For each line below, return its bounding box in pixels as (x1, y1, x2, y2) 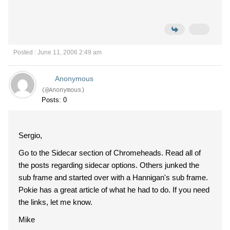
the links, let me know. (18, 198, 92, 206)
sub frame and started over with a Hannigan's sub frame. (18, 173, 208, 182)
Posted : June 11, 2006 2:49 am (13, 49, 102, 56)
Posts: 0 (42, 96, 67, 104)
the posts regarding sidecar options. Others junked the (18, 161, 140, 169)
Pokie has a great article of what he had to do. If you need (18, 185, 172, 194)
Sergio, (18, 131, 42, 140)
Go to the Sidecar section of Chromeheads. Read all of (18, 148, 165, 157)
